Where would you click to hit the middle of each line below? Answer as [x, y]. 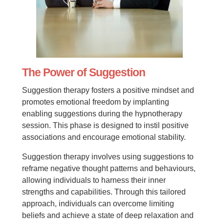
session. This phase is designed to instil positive [105, 125]
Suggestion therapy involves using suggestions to [108, 157]
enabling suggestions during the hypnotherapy [102, 114]
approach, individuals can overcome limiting [98, 204]
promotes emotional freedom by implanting [95, 102]
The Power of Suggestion [85, 72]
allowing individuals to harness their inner [94, 180]
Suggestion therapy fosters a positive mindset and [108, 90]
